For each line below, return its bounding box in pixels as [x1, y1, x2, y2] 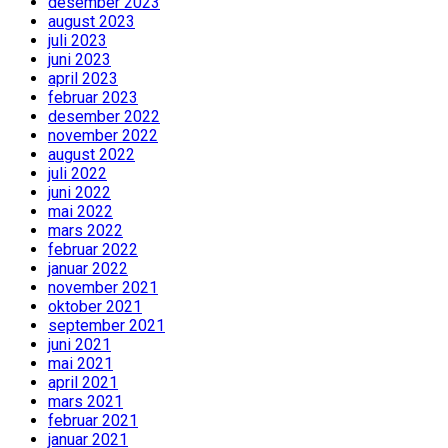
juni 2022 [48, 183, 111, 203]
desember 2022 [48, 107, 160, 127]
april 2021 [48, 373, 118, 393]
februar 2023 [48, 88, 138, 108]
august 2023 [48, 12, 135, 32]
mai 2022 [48, 202, 113, 222]
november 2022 [48, 126, 158, 146]
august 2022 [48, 145, 135, 165]
